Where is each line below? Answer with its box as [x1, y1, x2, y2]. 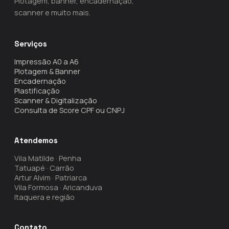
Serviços [14, 39, 47, 49]
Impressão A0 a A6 [14, 57, 79, 66]
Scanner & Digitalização [14, 96, 97, 105]
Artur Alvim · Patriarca [14, 173, 87, 182]
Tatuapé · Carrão [14, 163, 74, 173]
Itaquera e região [14, 192, 75, 202]
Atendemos [14, 135, 58, 145]
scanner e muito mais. [14, 8, 90, 17]
